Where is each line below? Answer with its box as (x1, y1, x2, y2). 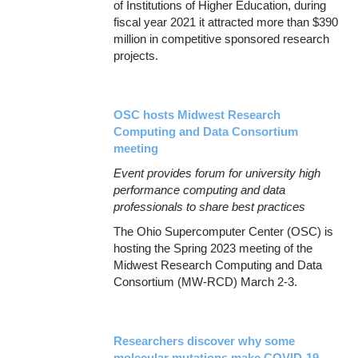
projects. (113, 48, 159, 62)
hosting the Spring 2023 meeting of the (113, 241, 313, 255)
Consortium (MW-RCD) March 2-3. (113, 274, 298, 288)
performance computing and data (113, 182, 286, 197)
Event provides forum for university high (113, 165, 321, 180)
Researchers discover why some (113, 333, 296, 348)
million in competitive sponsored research (113, 31, 330, 46)
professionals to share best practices (113, 199, 306, 213)
